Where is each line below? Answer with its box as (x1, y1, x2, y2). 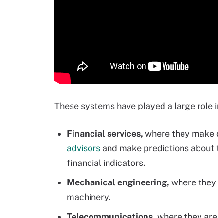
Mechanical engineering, (67, 177, 169, 187)
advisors (67, 143, 100, 153)
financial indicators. (67, 157, 145, 168)
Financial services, (67, 128, 143, 139)
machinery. (67, 191, 110, 202)
